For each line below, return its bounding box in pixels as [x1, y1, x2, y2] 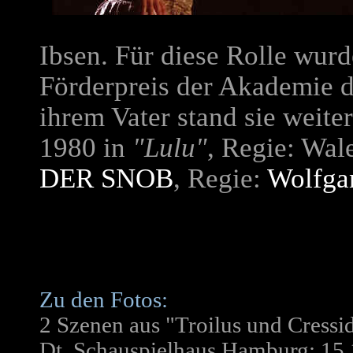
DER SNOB [39, 163, 173, 194]
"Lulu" [132, 132, 207, 163]
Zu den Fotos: [39, 288, 168, 312]
